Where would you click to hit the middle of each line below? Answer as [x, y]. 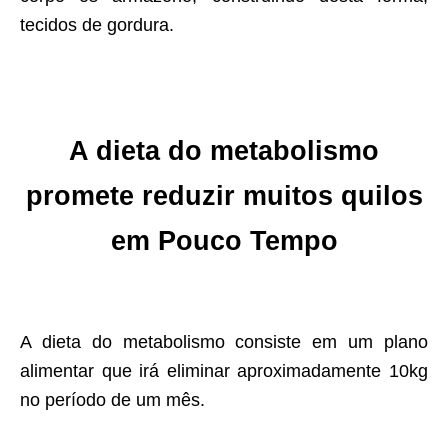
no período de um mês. [112, 400]
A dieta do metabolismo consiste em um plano [224, 342]
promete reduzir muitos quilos [224, 196]
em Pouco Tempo [224, 241]
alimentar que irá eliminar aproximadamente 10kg [224, 371]
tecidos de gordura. [97, 25]
